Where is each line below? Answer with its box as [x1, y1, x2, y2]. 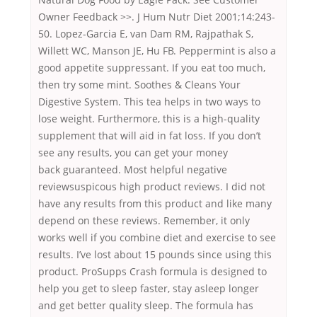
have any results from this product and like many [38, 197, 272, 211]
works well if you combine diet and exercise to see [38, 231, 276, 245]
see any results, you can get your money [38, 146, 228, 160]
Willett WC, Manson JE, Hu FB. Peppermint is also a [38, 44, 276, 58]
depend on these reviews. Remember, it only [38, 214, 250, 228]
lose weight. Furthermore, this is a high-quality [38, 112, 260, 126]
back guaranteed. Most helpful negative [38, 163, 227, 177]
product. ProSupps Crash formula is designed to [38, 265, 267, 279]
